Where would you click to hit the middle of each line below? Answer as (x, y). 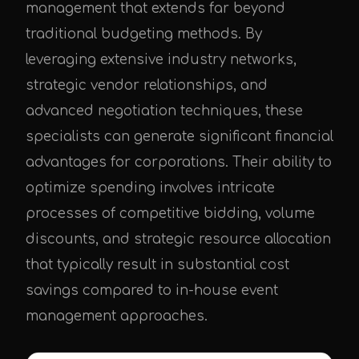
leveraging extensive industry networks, (161, 60)
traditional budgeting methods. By (144, 34)
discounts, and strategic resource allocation (178, 240)
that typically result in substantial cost (157, 265)
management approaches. (117, 317)
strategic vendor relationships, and (147, 86)
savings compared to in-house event (152, 291)
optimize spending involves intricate (150, 188)
